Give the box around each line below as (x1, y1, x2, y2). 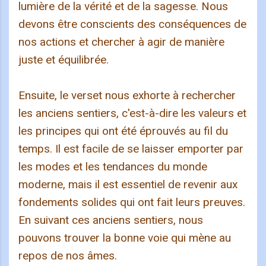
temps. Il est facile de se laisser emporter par (18, 142, 243, 156)
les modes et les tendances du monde (18, 160, 207, 174)
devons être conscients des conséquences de (18, 17, 246, 31)
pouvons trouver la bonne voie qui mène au (18, 231, 231, 245)
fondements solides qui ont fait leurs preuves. (18, 195, 245, 210)
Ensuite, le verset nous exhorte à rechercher (18, 88, 236, 103)
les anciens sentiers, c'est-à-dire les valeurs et (18, 106, 246, 121)
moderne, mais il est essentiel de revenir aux (18, 178, 237, 192)
